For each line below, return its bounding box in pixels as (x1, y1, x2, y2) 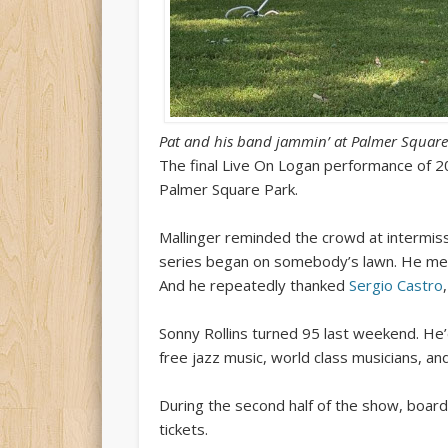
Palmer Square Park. (158, 178, 298, 199)
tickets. (158, 418, 208, 439)
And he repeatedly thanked (158, 274, 349, 295)
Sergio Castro (348, 274, 443, 295)
